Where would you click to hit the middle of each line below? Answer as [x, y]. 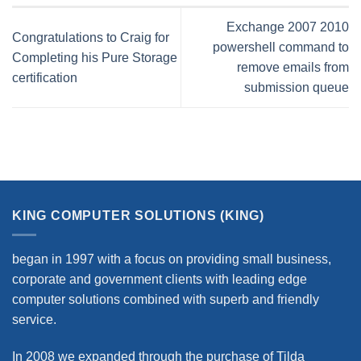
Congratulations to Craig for [91, 37]
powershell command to [281, 48]
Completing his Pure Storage [95, 57]
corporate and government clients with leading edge [160, 280]
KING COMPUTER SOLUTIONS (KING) [138, 215]
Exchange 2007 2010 [288, 27]
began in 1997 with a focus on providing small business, [172, 259]
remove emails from [293, 68]
